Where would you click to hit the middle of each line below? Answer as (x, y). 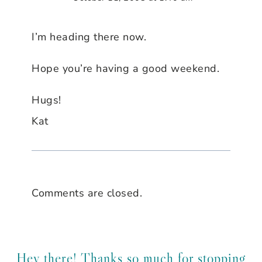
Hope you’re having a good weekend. (125, 68)
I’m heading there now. (89, 37)
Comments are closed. (87, 193)
